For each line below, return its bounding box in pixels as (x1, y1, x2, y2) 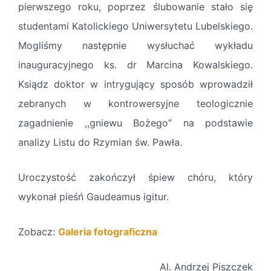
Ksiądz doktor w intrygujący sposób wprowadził (18, 78, 253, 91)
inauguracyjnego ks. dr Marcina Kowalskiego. (18, 59, 253, 71)
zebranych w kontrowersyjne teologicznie (18, 97, 253, 110)
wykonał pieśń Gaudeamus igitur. (18, 191, 169, 203)
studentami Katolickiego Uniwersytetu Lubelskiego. (18, 20, 253, 33)
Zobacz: (18, 226, 58, 238)
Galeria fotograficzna (58, 226, 157, 238)
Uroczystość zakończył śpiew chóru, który (18, 171, 253, 184)
